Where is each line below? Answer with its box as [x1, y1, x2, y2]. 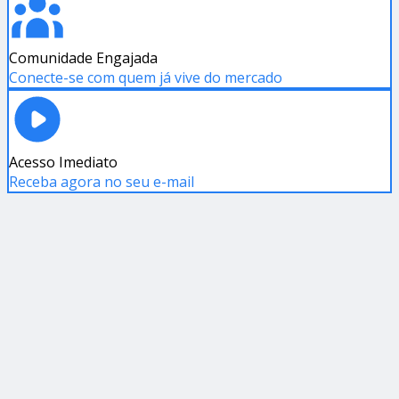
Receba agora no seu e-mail [9, 172, 194, 191]
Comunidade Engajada [9, 48, 158, 68]
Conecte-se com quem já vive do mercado [9, 68, 282, 87]
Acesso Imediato [9, 152, 118, 172]
